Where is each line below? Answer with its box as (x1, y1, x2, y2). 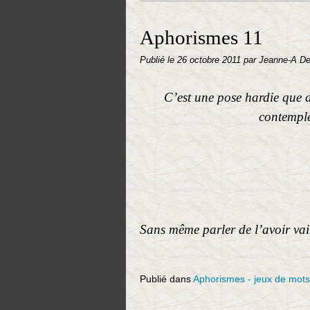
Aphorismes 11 (140, 26, 263, 48)
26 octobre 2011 (177, 55, 244, 65)
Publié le (140, 55, 177, 65)
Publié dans (140, 273, 191, 284)
